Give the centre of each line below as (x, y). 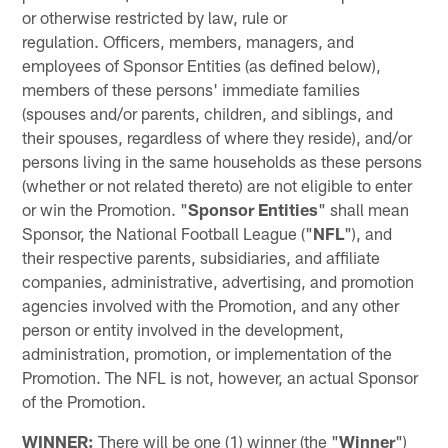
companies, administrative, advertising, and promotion (218, 280)
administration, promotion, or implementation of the (207, 352)
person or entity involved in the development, (183, 328)
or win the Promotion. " (105, 208)
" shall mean (364, 208)
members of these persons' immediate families (191, 88)
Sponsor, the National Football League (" (168, 232)
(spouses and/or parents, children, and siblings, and (208, 112)
